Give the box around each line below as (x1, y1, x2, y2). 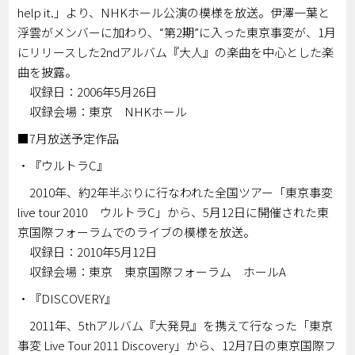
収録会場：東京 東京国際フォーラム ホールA (17, 263, 287, 281)
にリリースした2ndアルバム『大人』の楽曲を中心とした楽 (17, 44, 334, 61)
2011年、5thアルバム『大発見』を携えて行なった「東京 (17, 317, 334, 334)
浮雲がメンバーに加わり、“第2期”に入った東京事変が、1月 (17, 24, 337, 41)
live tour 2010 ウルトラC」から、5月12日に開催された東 (17, 204, 330, 221)
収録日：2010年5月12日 (17, 243, 158, 261)
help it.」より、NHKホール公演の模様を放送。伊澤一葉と (17, 4, 330, 21)
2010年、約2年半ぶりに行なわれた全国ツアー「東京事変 (17, 184, 334, 201)
